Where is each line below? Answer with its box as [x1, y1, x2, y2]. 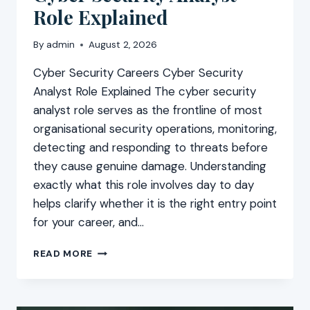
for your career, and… [33, 215, 144, 230]
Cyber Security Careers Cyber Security [33, 65, 243, 81]
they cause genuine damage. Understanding [33, 158, 266, 174]
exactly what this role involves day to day [33, 177, 254, 193]
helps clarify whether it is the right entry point [33, 196, 277, 212]
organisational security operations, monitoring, [33, 121, 277, 137]
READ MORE [33, 248, 93, 260]
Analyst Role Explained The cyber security [33, 84, 256, 100]
